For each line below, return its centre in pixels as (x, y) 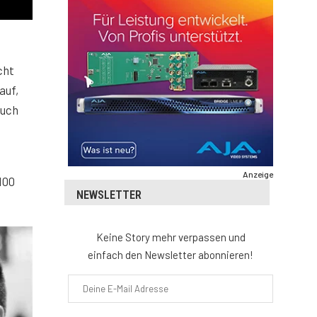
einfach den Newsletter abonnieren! (171, 255)
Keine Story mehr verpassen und (171, 237)
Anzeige (258, 174)
